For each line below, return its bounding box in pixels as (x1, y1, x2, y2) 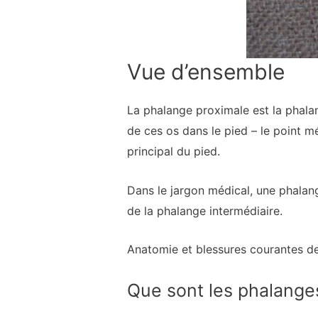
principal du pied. (126, 144, 220, 159)
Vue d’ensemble (126, 59, 285, 85)
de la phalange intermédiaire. (126, 203, 283, 218)
